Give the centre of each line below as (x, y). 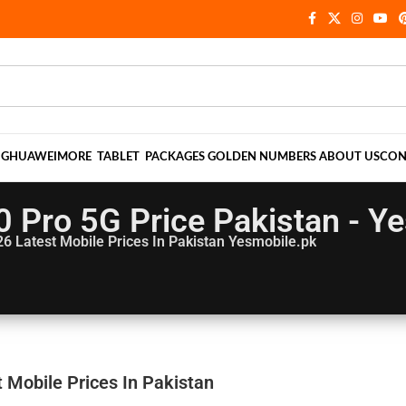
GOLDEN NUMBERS (262, 157)
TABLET (118, 157)
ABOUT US (349, 157)
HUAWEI (33, 157)
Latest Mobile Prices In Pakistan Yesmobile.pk (166, 242)
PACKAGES (174, 157)
